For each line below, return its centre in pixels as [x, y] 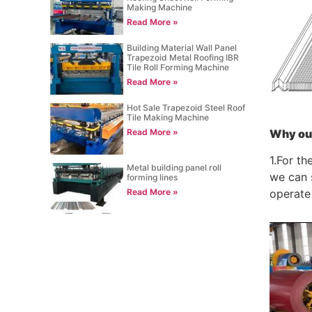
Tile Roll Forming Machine [178, 67]
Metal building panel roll [174, 167]
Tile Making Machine [168, 117]
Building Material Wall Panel [182, 47]
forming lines [153, 177]
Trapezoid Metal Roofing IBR [183, 57]
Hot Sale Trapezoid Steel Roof [186, 107]
